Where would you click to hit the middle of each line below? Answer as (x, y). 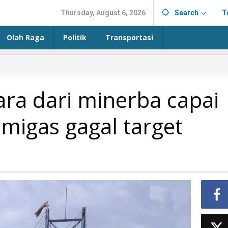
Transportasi (129, 37)
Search (187, 13)
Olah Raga (25, 37)
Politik (75, 37)
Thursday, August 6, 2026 (103, 13)
